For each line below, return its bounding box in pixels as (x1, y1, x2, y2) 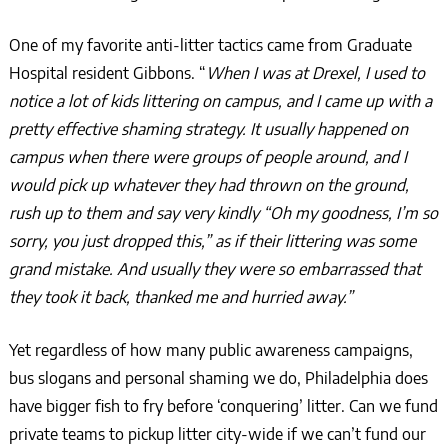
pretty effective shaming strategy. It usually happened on (8, 118, 408, 139)
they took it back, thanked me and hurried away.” (8, 286, 357, 307)
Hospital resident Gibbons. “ (8, 62, 206, 83)
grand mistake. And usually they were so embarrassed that (8, 258, 421, 279)
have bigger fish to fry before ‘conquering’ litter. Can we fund (8, 395, 438, 416)
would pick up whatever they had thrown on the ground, (8, 174, 409, 195)
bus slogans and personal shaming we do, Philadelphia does (8, 367, 428, 388)
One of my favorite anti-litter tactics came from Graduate (8, 34, 412, 55)
